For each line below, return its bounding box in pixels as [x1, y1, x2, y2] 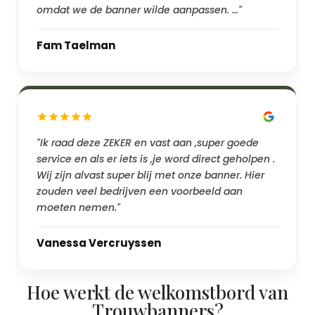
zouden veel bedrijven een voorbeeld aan [37, 184, 243, 199]
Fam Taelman [37, 38, 116, 53]
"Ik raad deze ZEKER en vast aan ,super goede [37, 136, 259, 150]
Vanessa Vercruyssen [37, 236, 162, 251]
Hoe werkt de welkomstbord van [27, 280, 288, 305]
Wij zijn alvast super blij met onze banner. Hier [37, 168, 265, 183]
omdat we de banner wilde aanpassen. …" [37, 3, 243, 18]
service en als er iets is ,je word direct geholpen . [37, 152, 276, 167]
